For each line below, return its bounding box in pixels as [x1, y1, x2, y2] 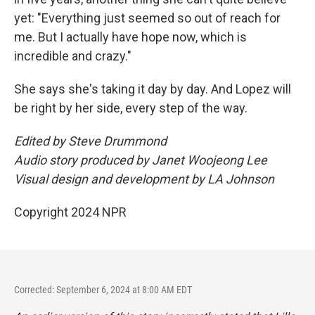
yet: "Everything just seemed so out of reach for [14, 11, 281, 25]
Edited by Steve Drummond [14, 134, 167, 148]
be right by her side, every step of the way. [14, 101, 247, 115]
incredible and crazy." [14, 49, 131, 63]
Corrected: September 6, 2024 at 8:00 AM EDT [14, 284, 192, 295]
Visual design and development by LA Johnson [14, 172, 274, 186]
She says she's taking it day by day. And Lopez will [14, 82, 291, 96]
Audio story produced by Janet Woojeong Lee [14, 153, 267, 167]
